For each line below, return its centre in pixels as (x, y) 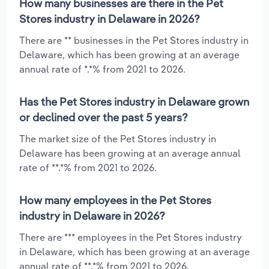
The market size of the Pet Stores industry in (118, 138)
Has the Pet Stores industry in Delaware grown (134, 101)
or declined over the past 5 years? (104, 117)
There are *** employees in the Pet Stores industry (131, 237)
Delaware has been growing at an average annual (130, 153)
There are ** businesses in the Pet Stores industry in (134, 40)
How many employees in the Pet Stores (115, 200)
